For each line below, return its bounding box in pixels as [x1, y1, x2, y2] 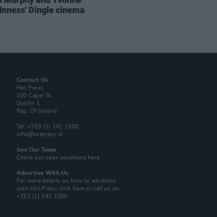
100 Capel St [16, 93, 51, 98]
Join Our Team [16, 147, 57, 153]
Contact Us [16, 77, 48, 83]
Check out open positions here [16, 155, 100, 160]
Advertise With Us [16, 170, 69, 176]
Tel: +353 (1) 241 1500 [16, 124, 79, 129]
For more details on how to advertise [16, 178, 116, 184]
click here [59, 186, 85, 191]
